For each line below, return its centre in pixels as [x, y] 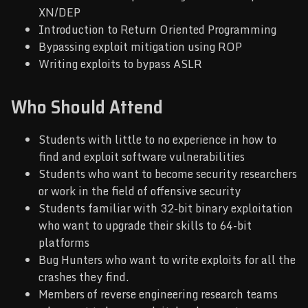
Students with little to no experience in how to [157, 139]
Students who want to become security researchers [168, 174]
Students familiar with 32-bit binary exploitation [166, 208]
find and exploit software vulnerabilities [142, 156]
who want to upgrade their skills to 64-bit [145, 225]
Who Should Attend [87, 107]
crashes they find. [84, 277]
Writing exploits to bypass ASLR [120, 64]
